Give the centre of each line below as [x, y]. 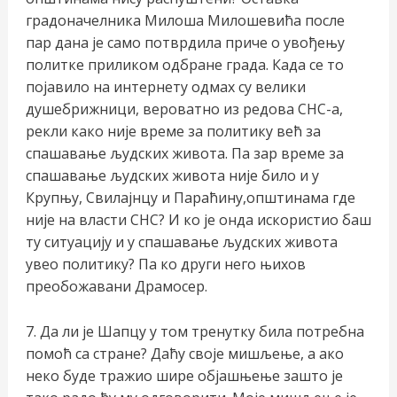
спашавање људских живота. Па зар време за [184, 154]
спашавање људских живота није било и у [172, 176]
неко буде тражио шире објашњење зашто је [184, 375]
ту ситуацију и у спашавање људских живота [181, 242]
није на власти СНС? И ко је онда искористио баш [198, 220]
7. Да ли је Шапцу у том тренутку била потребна [195, 331]
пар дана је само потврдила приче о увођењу [185, 43]
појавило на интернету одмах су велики [165, 87]
